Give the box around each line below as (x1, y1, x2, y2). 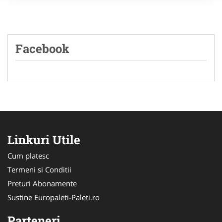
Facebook (15, 40, 69, 56)
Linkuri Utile (7, 131, 80, 148)
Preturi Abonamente (7, 178, 77, 188)
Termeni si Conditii (7, 164, 71, 174)
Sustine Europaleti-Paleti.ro (7, 192, 100, 202)
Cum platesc (7, 150, 49, 161)
